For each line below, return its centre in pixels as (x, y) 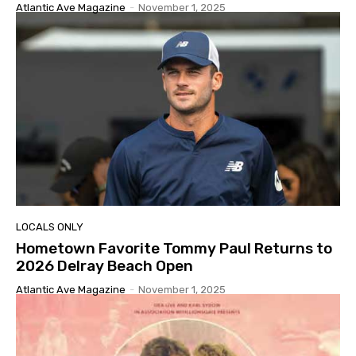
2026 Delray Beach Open (104, 266)
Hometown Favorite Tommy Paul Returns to (174, 249)
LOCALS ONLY (50, 227)
